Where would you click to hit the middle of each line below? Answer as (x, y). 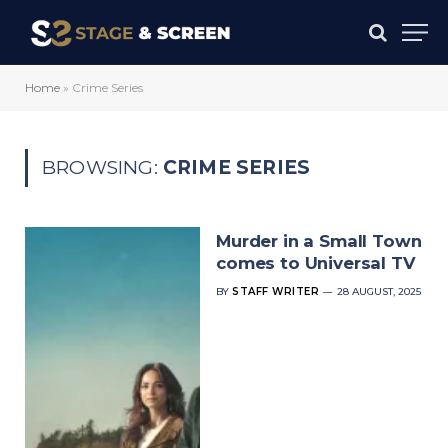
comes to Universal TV (316, 263)
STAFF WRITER (276, 291)
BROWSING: (102, 167)
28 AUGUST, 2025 (379, 291)
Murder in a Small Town (319, 241)
